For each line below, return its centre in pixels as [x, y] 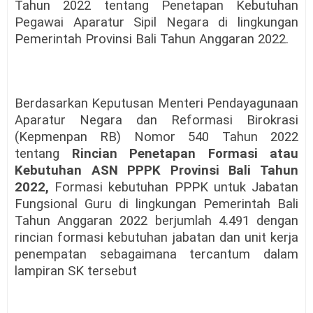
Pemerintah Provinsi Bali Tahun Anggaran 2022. [152, 39]
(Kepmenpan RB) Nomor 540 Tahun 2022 [156, 137]
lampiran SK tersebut [76, 271]
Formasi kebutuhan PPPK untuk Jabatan [177, 187]
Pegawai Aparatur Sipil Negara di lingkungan [156, 22]
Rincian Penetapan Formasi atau [185, 153]
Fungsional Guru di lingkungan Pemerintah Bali [156, 204]
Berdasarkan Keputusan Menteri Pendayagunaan [156, 103]
